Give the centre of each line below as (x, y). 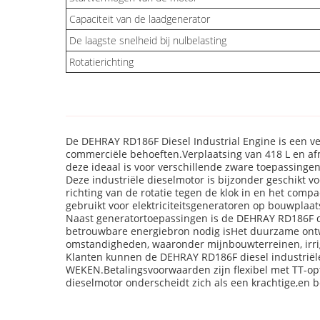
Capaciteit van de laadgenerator (140, 19)
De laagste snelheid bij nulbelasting (148, 40)
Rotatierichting (101, 62)
